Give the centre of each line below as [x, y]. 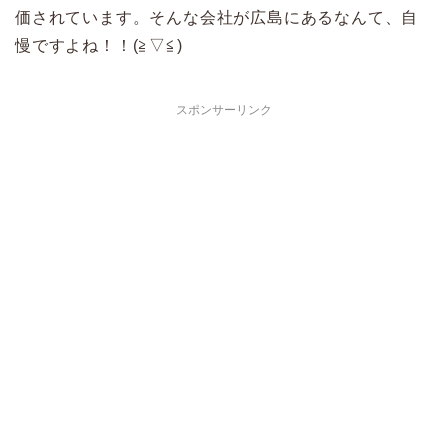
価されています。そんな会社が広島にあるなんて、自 [217, 18]
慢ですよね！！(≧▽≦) [99, 46]
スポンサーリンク [224, 110]
